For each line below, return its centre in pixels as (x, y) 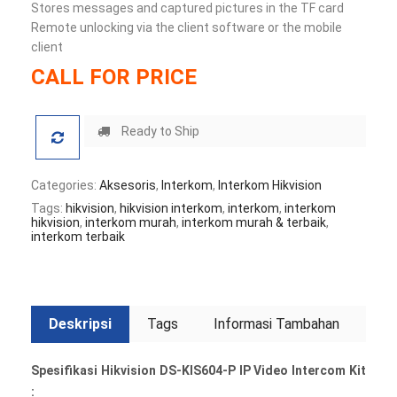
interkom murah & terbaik (254, 222)
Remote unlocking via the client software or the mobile (187, 27)
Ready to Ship (159, 131)
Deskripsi (80, 324)
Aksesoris (128, 185)
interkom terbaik (78, 237)
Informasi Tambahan (276, 324)
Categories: (65, 185)
